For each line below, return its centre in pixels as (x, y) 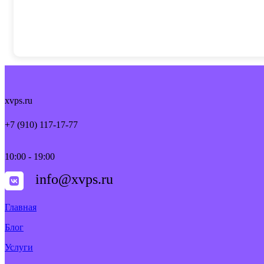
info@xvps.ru (74, 179)
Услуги (19, 247)
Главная (21, 207)
